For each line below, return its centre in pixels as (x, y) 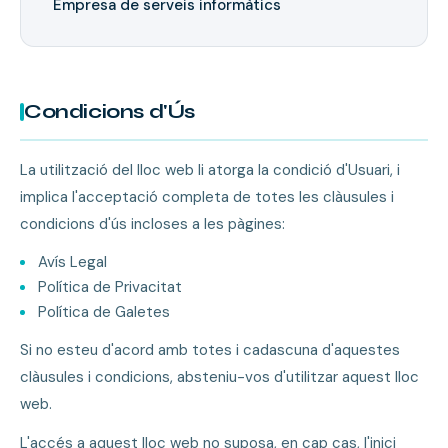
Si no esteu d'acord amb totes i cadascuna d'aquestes (210, 350)
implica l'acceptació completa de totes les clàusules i (207, 197)
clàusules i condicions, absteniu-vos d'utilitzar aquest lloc (219, 377)
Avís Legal (72, 262)
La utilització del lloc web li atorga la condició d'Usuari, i (210, 170)
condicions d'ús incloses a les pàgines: (152, 224)
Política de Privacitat (110, 287)
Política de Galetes (104, 312)
